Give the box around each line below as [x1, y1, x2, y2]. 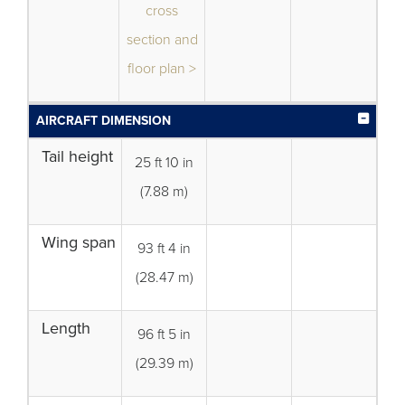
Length [41, 318, 90, 338]
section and [126, 31, 198, 49]
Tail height [41, 146, 113, 166]
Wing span [41, 232, 116, 252]
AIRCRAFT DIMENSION [36, 113, 171, 128]
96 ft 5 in [137, 325, 191, 344]
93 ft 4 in [137, 240, 191, 258]
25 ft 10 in [135, 154, 193, 172]
